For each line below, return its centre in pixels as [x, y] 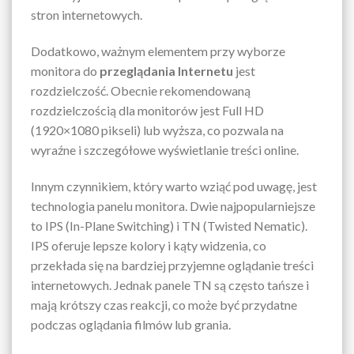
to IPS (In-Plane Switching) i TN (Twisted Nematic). [169, 225]
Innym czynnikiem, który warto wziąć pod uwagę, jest [174, 186]
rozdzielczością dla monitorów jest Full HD [147, 111]
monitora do [65, 71]
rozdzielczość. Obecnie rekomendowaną [141, 91]
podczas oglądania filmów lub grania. [131, 324]
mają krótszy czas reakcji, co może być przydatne [164, 304]
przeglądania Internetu [166, 71]
